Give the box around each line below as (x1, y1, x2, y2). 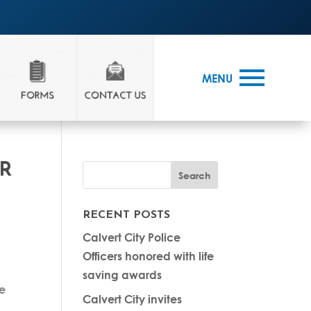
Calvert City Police (83, 230, 181, 244)
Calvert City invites (83, 292, 183, 306)
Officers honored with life (83, 249, 215, 263)
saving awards (83, 268, 162, 282)
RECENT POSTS (83, 210, 171, 221)
